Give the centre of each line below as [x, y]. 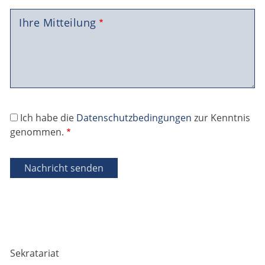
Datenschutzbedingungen [134, 118]
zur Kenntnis [221, 118]
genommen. [37, 132]
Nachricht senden [64, 168]
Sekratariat [35, 253]
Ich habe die [48, 118]
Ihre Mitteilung [58, 23]
